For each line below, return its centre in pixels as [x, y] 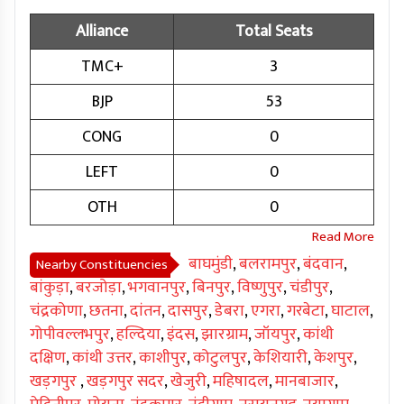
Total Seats [274, 32]
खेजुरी [188, 382]
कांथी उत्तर [102, 358]
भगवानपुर [157, 288]
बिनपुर [211, 288]
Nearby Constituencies [102, 265]
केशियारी [280, 358]
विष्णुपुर [260, 288]
